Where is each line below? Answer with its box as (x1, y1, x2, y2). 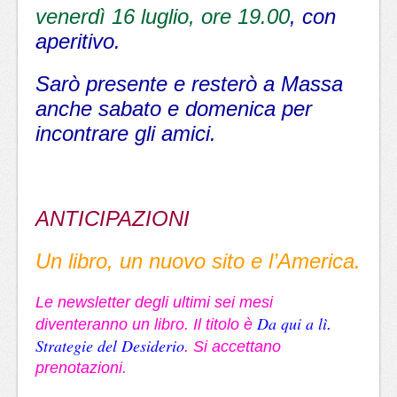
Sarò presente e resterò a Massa (35, 72, 343, 96)
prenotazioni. (35, 359, 127, 377)
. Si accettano (184, 338, 281, 355)
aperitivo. (35, 29, 121, 53)
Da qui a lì (257, 313, 327, 334)
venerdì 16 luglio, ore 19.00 (35, 4, 290, 28)
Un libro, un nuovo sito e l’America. (35, 249, 361, 273)
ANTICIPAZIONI (35, 206, 190, 230)
